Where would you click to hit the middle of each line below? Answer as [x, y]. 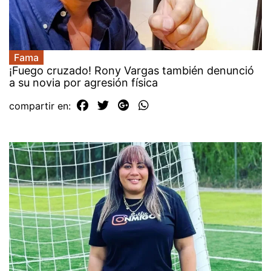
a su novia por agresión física [83, 83]
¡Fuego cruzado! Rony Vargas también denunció [132, 71]
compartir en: [41, 106]
